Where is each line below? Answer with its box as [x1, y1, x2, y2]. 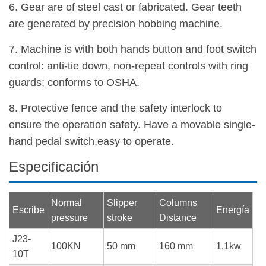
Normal [51, 197, 82, 208]
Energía [216, 204, 249, 215]
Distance [159, 212, 197, 223]
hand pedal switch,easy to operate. [9, 135, 174, 147]
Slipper [107, 197, 137, 208]
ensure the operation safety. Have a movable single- [9, 118, 255, 131]
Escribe [12, 204, 45, 215]
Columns [159, 197, 197, 208]
